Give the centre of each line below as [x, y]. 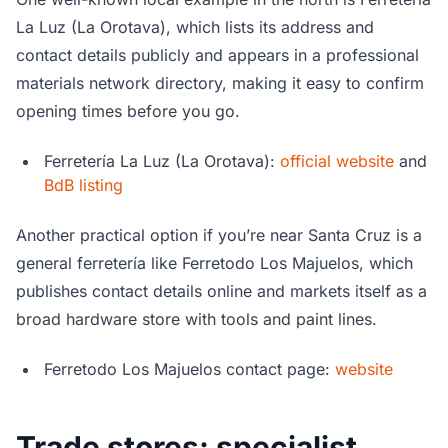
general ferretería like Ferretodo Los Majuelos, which [214, 263]
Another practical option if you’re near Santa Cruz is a [219, 235]
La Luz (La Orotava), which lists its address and [195, 27]
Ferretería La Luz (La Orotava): [162, 161]
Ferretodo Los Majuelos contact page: [189, 369]
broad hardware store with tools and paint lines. [196, 319]
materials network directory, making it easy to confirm [220, 83]
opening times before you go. [128, 111]
